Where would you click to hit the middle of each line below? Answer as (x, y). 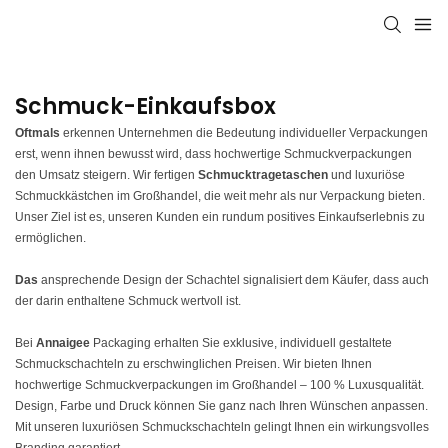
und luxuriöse (366, 175)
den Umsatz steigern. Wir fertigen (106, 175)
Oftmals (37, 133)
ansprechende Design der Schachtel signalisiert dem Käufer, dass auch (233, 280)
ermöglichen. (50, 238)
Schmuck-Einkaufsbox (145, 106)
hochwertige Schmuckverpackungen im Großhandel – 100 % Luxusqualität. (219, 385)
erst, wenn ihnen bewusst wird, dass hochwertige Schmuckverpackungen (213, 154)
